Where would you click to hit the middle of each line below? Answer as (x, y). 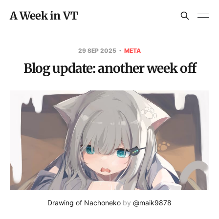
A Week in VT (44, 16)
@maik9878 (152, 203)
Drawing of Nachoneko (84, 203)
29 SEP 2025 (98, 51)
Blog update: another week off (109, 68)
